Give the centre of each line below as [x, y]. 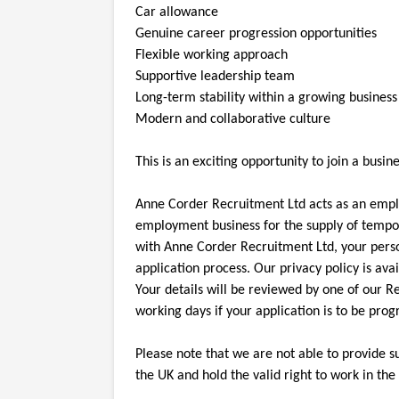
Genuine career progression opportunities [256, 33]
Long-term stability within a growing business [266, 98]
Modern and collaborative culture [233, 119]
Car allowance [177, 12]
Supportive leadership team [215, 76]
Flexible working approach [212, 55]
